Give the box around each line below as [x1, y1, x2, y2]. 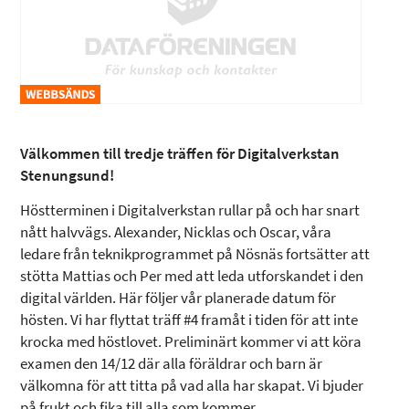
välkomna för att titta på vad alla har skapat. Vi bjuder [20, 374, 364, 396]
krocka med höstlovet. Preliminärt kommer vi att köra [20, 330, 362, 352]
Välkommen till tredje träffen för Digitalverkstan [20, 142, 341, 164]
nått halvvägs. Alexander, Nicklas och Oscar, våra [20, 221, 332, 243]
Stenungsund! [20, 164, 115, 186]
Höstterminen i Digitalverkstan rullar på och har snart [20, 199, 361, 221]
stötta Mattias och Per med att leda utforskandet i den [20, 265, 364, 287]
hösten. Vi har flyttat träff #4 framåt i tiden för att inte [20, 309, 359, 330]
